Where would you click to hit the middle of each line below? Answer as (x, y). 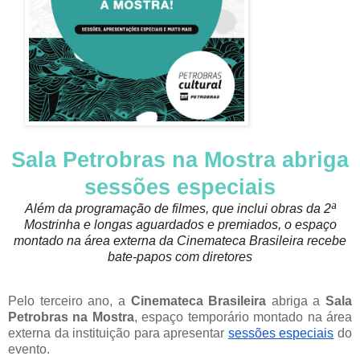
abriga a (298, 301)
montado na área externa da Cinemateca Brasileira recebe (180, 240)
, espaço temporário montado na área (243, 317)
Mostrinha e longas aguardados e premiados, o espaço (180, 224)
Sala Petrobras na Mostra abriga (180, 160)
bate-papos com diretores (180, 256)
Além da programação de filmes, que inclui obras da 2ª (180, 208)
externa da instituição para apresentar (118, 333)
